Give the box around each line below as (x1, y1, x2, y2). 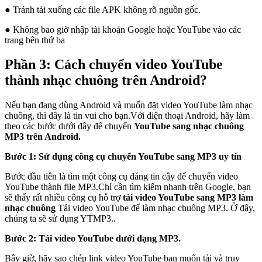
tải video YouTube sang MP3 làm (123, 192, 253, 203)
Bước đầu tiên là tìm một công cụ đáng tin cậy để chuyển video (5, 171, 238, 182)
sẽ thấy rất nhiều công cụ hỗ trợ (5, 192, 123, 203)
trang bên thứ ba (5, 35, 65, 45)
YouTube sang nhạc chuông (134, 121, 244, 132)
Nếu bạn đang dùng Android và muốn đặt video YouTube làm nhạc (5, 100, 253, 111)
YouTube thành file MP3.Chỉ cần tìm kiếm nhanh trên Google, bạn (5, 182, 251, 192)
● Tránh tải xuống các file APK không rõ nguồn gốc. (5, 4, 201, 15)
